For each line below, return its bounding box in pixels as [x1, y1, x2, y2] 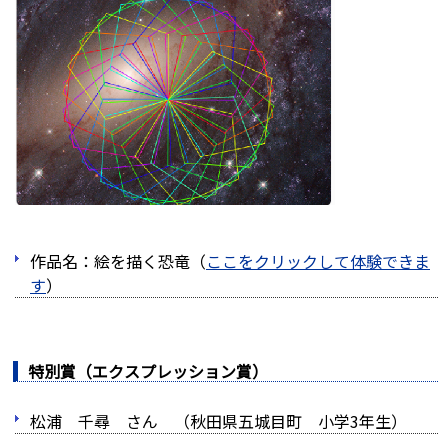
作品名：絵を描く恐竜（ [30, 248, 206, 273]
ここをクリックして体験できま [206, 248, 430, 273]
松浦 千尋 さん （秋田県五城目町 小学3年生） [30, 408, 407, 433]
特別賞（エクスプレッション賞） [28, 358, 268, 383]
